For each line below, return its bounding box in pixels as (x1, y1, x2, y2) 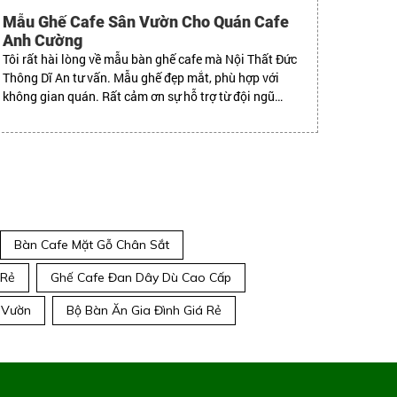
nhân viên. (3, 105, 61, 123)
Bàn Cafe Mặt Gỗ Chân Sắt (14, 236, 169, 253)
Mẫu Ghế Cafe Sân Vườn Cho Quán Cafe (3, 12, 290, 31)
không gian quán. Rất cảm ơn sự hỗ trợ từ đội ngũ (3, 87, 276, 105)
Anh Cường (3, 30, 83, 50)
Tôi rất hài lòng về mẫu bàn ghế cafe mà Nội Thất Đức (3, 50, 298, 67)
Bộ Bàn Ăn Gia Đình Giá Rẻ (66, 301, 222, 318)
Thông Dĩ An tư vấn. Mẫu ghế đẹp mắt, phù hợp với (3, 68, 280, 86)
